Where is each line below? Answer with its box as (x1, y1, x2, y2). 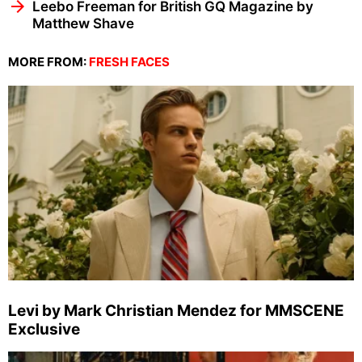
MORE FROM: (8, 53, 89, 69)
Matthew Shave (32, 15, 134, 32)
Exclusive (8, 319, 80, 339)
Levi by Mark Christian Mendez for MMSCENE (8, 301, 344, 320)
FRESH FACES (89, 53, 170, 69)
